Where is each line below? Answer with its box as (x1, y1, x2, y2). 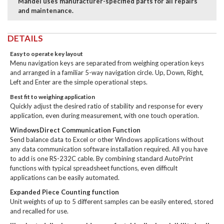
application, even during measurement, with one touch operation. (10, 111, 199, 119)
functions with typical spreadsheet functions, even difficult (10, 164, 177, 172)
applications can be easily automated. (10, 173, 119, 181)
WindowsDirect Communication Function (10, 126, 140, 134)
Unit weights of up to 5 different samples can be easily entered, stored (10, 197, 213, 205)
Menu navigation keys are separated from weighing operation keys (10, 59, 204, 67)
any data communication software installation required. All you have (10, 145, 207, 153)
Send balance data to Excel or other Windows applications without (10, 135, 203, 143)
